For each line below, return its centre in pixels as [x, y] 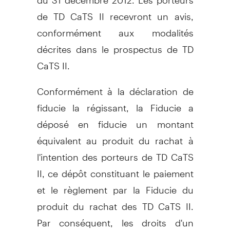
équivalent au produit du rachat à [115, 136]
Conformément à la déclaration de [115, 87]
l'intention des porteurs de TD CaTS [115, 152]
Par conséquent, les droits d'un [115, 218]
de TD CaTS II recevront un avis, [115, 12]
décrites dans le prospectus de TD [115, 45]
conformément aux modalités [115, 28]
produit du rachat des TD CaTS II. [115, 202]
